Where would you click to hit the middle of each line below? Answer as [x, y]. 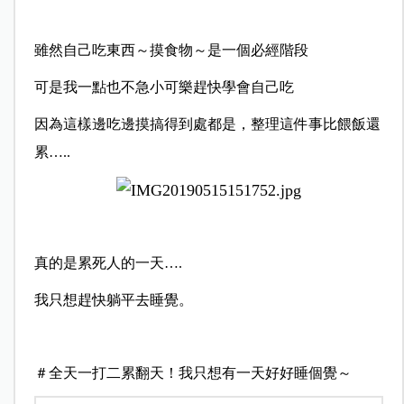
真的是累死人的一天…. [108, 263]
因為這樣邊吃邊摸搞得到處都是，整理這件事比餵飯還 [207, 124]
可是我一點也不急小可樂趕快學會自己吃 [164, 87]
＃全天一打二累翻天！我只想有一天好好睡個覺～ [193, 373]
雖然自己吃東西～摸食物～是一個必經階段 [171, 50]
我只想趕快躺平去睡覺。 [113, 300]
